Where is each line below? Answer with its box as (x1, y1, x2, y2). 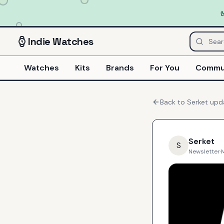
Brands (106, 62, 134, 73)
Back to (160, 97, 187, 106)
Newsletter (188, 147, 220, 155)
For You (150, 62, 179, 73)
